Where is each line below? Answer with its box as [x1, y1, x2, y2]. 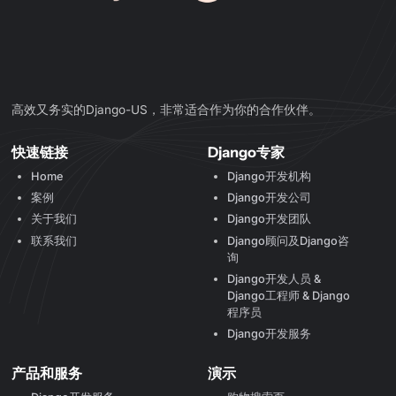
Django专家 [207, 143, 285, 162]
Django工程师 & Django [226, 288, 350, 302]
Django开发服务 [226, 326, 311, 340]
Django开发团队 [226, 212, 311, 226]
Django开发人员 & [226, 271, 321, 286]
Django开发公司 [226, 191, 311, 205]
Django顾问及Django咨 [226, 233, 349, 247]
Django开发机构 [226, 170, 311, 184]
